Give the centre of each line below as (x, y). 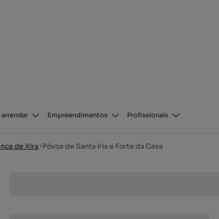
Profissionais (148, 115)
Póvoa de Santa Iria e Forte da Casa (103, 146)
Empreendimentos (78, 115)
